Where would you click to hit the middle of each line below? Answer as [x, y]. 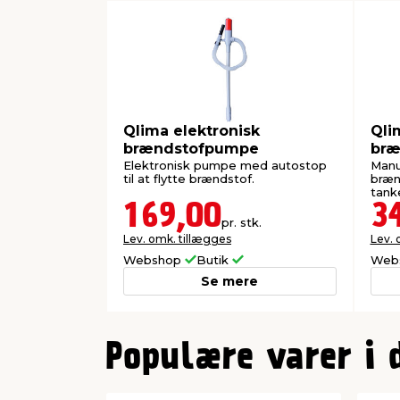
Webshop [154, 260]
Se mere [230, 282]
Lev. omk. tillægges [177, 239]
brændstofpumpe [191, 148]
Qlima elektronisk [192, 130]
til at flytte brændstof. [189, 179]
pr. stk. [242, 223]
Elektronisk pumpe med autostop [225, 166]
